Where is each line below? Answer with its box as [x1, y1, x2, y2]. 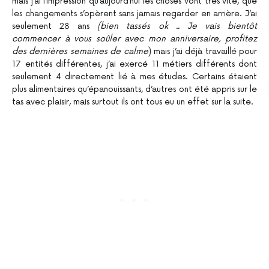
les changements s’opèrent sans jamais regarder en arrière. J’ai [12, 8, 257, 19]
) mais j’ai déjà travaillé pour [148, 46, 258, 56]
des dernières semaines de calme [12, 46, 148, 56]
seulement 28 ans [12, 20, 98, 31]
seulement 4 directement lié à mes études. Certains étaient [12, 71, 257, 82]
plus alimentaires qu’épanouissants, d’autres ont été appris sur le [12, 83, 257, 94]
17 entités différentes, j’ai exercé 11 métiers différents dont [12, 58, 257, 69]
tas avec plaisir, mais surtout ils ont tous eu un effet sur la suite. [12, 96, 253, 107]
